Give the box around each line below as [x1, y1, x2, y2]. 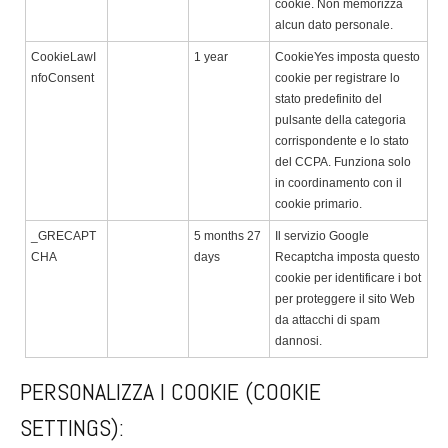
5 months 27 [194, 229, 261, 243]
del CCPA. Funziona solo [275, 155, 411, 169]
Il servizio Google [275, 229, 369, 243]
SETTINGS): [20, 412, 124, 443]
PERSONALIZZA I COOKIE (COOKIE [20, 376, 321, 407]
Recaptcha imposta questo [275, 250, 420, 264]
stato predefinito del [275, 92, 382, 106]
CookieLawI [31, 50, 96, 64]
